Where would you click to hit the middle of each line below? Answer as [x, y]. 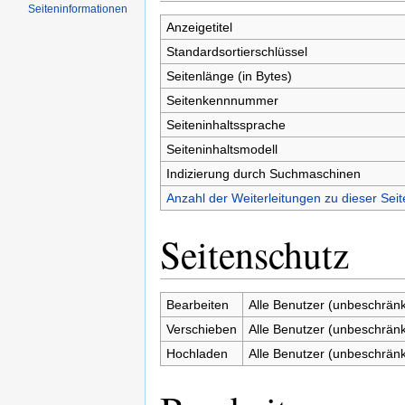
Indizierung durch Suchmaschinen [263, 174]
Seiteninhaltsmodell [221, 150]
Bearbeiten [197, 305]
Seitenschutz [254, 254]
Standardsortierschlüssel [236, 52]
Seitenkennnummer [222, 101]
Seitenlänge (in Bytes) [229, 76]
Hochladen [197, 354]
